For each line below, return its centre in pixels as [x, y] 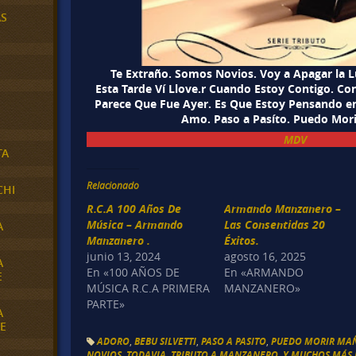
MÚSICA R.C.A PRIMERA [149, 288]
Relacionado [113, 186]
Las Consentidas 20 [275, 225]
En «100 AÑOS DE [133, 273]
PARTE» [106, 304]
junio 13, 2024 [124, 257]
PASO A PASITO [234, 341]
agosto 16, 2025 [265, 257]
